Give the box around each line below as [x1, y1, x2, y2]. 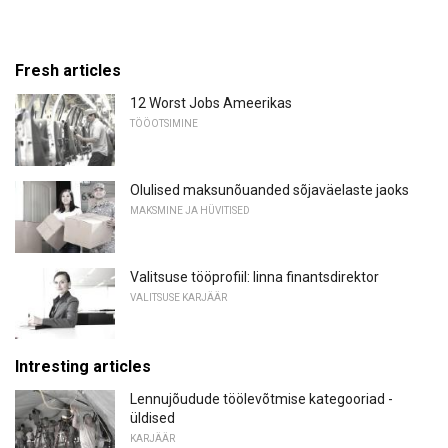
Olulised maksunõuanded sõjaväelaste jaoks [130, 182, 409, 199]
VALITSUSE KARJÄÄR [130, 291, 227, 303]
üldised [130, 410, 175, 427]
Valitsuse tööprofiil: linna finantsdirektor [130, 268, 379, 285]
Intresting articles [15, 357, 151, 377]
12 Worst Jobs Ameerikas [130, 95, 292, 112]
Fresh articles [15, 61, 121, 81]
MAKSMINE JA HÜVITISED [130, 205, 250, 217]
